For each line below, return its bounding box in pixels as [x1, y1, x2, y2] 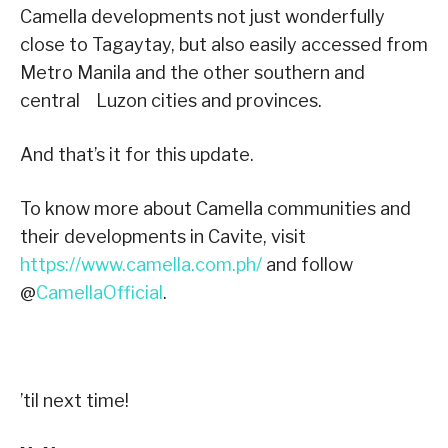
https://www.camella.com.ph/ [20, 253, 262, 275]
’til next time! [20, 389, 129, 411]
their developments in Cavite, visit [20, 225, 306, 247]
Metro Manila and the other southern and [20, 61, 365, 83]
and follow [262, 253, 353, 275]
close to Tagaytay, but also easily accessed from [20, 33, 428, 55]
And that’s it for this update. [20, 143, 254, 165]
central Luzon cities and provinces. [20, 89, 322, 111]
